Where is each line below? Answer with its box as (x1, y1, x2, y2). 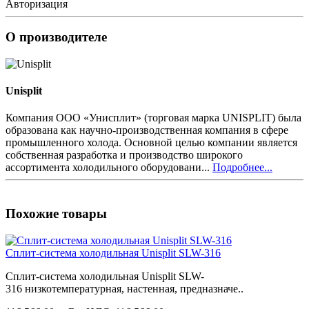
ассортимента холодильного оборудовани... (6, 161, 212, 174)
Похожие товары (6, 206, 107, 221)
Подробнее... (212, 161, 272, 174)
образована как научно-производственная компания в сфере (6, 124, 288, 137)
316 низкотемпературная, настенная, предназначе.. (6, 282, 243, 295)
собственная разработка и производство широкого (6, 149, 243, 161)
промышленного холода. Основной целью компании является (6, 137, 297, 149)
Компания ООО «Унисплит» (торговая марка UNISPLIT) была (6, 112, 301, 124)
